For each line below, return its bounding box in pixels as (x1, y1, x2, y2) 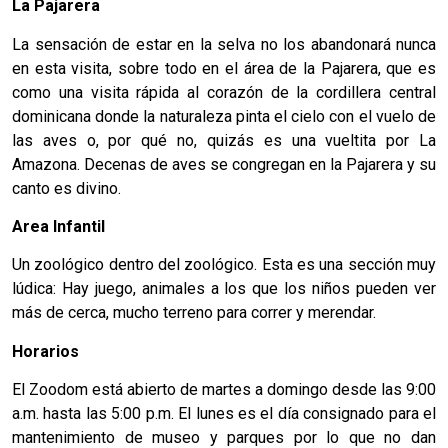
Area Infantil (12, 216, 105, 236)
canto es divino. (12, 178, 121, 198)
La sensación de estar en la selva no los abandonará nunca (12, 34, 436, 54)
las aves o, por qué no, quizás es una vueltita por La (12, 130, 436, 150)
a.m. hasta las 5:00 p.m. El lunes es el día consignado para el (12, 404, 436, 424)
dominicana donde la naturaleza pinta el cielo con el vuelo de (12, 106, 436, 126)
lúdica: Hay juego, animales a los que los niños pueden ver (12, 279, 436, 299)
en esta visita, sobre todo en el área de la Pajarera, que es (12, 58, 436, 78)
